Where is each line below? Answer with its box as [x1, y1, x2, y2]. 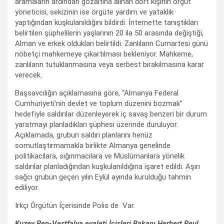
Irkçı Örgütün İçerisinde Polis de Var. [15, 200, 135, 210]
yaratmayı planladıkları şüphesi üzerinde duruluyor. [15, 119, 178, 129]
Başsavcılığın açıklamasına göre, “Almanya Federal [15, 88, 178, 97]
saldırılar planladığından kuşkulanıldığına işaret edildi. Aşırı [15, 161, 200, 171]
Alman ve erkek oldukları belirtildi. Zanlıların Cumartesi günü [15, 38, 208, 48]
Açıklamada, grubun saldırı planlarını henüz [15, 130, 152, 139]
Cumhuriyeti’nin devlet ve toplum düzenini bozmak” [15, 98, 182, 108]
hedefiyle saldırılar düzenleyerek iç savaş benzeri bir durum [15, 109, 207, 118]
